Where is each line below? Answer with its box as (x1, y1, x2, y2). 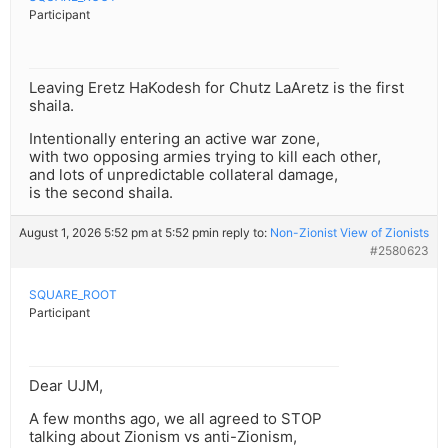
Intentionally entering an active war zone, (29, 129, 320, 149)
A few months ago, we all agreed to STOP (29, 409, 322, 429)
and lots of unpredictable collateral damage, (29, 165, 338, 185)
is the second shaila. (29, 183, 173, 203)
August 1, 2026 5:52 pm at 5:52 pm (19, 225, 209, 241)
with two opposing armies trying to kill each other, (29, 147, 381, 167)
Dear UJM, (29, 376, 103, 396)
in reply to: (209, 225, 270, 241)
